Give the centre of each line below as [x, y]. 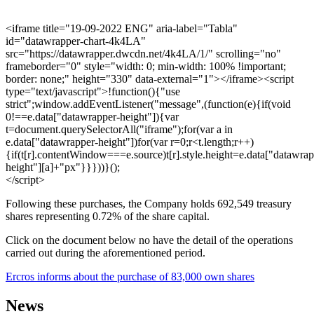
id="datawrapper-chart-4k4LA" [76, 41]
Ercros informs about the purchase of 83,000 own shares [130, 276]
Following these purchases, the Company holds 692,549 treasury [149, 203]
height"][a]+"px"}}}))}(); [63, 167]
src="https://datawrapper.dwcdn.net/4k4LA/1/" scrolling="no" [143, 53]
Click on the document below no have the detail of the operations [149, 240]
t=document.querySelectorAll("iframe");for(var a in [119, 129]
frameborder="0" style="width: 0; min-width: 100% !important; [146, 66]
